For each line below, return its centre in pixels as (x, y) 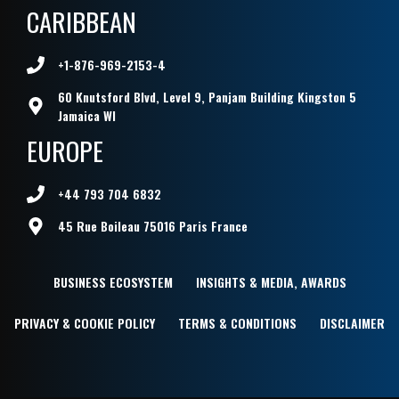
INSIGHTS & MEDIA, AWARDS (271, 282)
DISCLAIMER (352, 323)
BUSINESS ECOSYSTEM (113, 282)
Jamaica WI (87, 116)
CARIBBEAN (81, 21)
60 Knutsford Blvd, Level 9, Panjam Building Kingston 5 (207, 97)
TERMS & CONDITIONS (237, 323)
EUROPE (65, 151)
